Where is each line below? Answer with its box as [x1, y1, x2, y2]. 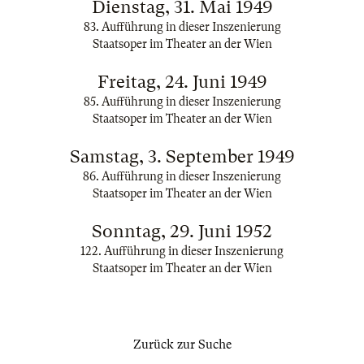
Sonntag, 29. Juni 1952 [92, 221, 272, 241]
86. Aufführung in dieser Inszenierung [83, 170, 281, 183]
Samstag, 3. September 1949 [69, 146, 295, 167]
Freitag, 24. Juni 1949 [97, 71, 267, 92]
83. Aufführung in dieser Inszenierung [83, 20, 281, 33]
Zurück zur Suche [132, 337, 232, 352]
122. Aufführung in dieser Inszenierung [80, 245, 284, 258]
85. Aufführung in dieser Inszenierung [83, 95, 281, 108]
